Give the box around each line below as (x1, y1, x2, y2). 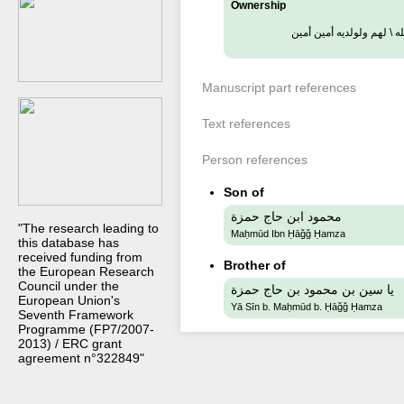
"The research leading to (18, 221, 159, 235)
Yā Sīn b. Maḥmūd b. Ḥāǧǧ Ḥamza (231, 301, 382, 312)
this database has (18, 235, 119, 250)
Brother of (224, 258, 286, 272)
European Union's (18, 293, 120, 308)
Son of (224, 185, 264, 199)
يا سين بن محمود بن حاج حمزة (231, 282, 394, 297)
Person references (202, 152, 308, 167)
